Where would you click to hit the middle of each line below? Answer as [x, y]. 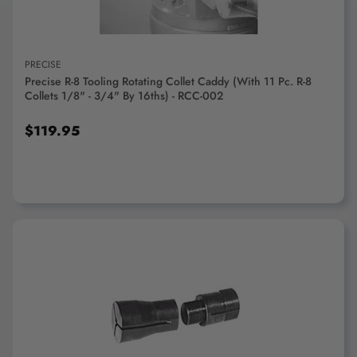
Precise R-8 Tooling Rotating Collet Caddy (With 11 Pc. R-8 [168, 81]
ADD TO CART [178, 314]
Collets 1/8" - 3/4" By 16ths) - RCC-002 [124, 96]
